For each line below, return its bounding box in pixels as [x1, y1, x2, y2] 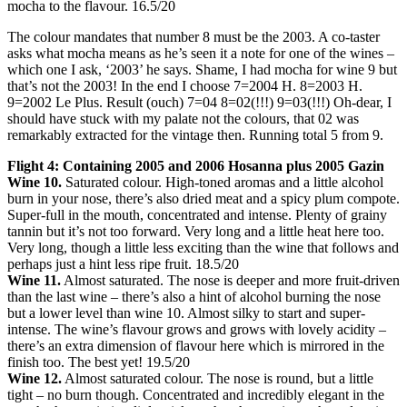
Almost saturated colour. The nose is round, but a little [62, 371, 373, 387]
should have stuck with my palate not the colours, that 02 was [7, 111, 359, 127]
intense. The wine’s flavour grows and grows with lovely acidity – [7, 322, 386, 338]
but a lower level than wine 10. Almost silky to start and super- [7, 305, 365, 322]
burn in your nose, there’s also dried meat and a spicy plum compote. [7, 191, 400, 207]
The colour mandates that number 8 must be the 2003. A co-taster [7, 29, 380, 45]
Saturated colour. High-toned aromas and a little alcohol [62, 174, 383, 191]
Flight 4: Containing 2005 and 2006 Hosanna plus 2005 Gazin [7, 158, 384, 174]
